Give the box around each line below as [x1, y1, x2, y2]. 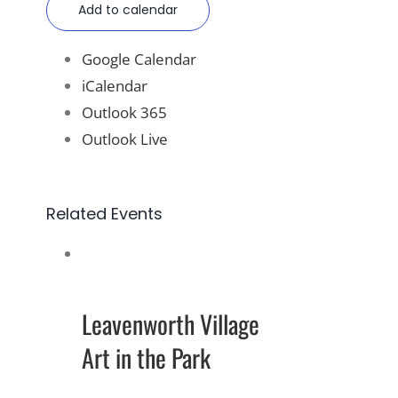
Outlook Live [82, 128, 168, 149]
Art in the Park [82, 338, 211, 376]
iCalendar [82, 75, 147, 96]
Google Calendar [82, 48, 196, 69]
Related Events [46, 202, 163, 225]
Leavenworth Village [82, 305, 259, 342]
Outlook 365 [82, 101, 167, 123]
